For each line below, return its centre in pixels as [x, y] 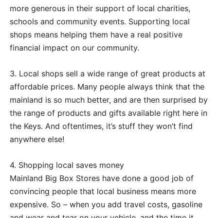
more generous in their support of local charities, [100, 9]
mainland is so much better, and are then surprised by [109, 100]
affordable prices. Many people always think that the [107, 87]
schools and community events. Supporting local [100, 22]
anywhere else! [37, 139]
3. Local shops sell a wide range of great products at [108, 74]
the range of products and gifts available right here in [109, 113]
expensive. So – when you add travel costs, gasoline [106, 205]
